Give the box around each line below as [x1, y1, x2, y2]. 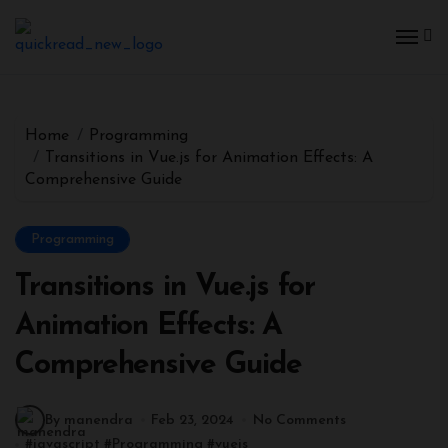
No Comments [252, 412, 346, 428]
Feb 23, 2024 [151, 412, 235, 428]
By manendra [45, 412, 133, 428]
